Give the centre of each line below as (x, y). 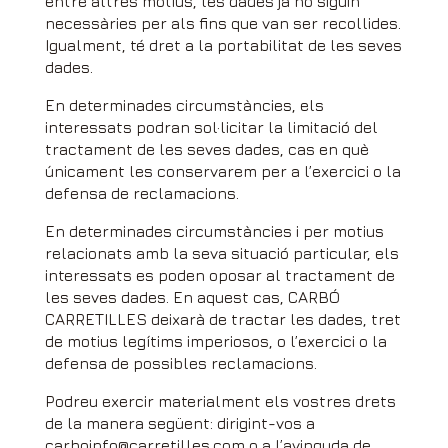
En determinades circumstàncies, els (184, 105)
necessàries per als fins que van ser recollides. (222, 23)
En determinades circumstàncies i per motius (214, 231)
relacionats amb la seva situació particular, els (221, 253)
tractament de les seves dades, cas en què (206, 149)
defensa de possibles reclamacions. (180, 363)
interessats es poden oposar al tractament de (219, 275)
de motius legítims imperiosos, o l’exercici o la (215, 341)
